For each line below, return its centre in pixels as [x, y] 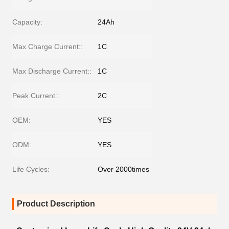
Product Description [56, 204]
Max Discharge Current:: [52, 71]
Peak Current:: [36, 96]
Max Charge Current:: [48, 47]
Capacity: [27, 22]
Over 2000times [123, 169]
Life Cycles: [31, 169]
